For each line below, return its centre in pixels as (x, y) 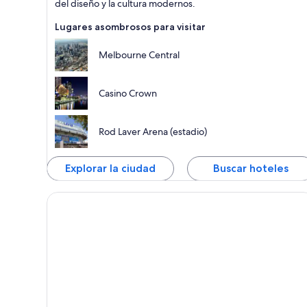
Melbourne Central (139, 55)
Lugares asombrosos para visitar (130, 27)
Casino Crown (128, 94)
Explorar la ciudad (110, 169)
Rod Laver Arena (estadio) (153, 132)
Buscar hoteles (250, 169)
